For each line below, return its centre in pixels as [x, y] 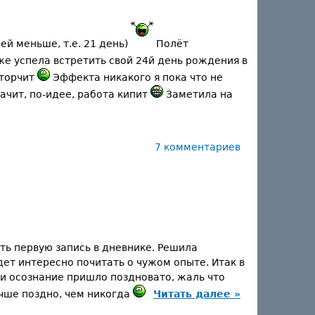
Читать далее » [197, 294]
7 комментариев [198, 147]
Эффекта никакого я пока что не [136, 77]
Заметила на [198, 94]
